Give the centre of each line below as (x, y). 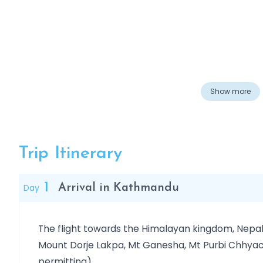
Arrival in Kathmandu (119, 188)
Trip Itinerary (70, 154)
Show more (230, 91)
